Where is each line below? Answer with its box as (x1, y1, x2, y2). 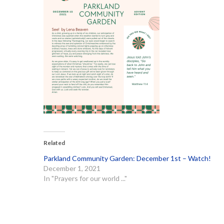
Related (43, 139, 65, 146)
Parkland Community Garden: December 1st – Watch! (43, 154, 211, 162)
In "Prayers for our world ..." (43, 174, 127, 182)
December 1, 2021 (43, 164, 100, 172)
